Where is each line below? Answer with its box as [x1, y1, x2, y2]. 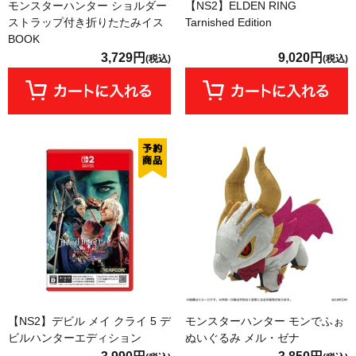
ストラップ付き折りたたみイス [8, 15, 164, 29]
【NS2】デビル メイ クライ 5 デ [8, 314, 171, 327]
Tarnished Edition [184, 15, 272, 29]
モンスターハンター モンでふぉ [184, 314, 344, 327]
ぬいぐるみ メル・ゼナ [184, 331, 300, 344]
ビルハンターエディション [8, 331, 141, 344]
